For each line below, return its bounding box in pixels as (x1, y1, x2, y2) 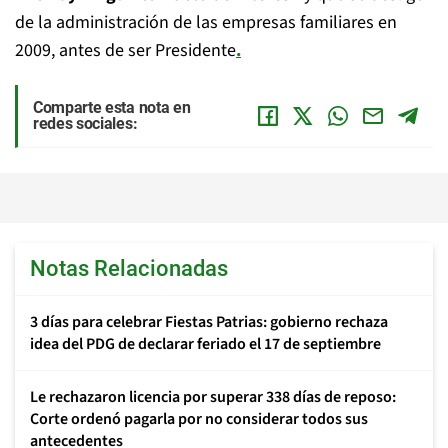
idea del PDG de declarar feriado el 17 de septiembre (30, 333, 381, 355)
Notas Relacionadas (30, 256, 228, 281)
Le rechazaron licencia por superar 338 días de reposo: (30, 386, 396, 408)
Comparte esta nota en (33, 98, 191, 117)
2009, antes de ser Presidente (15, 38, 236, 63)
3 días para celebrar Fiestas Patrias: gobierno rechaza (30, 311, 388, 333)
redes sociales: (33, 114, 138, 133)
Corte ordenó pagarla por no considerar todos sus (30, 408, 368, 430)
